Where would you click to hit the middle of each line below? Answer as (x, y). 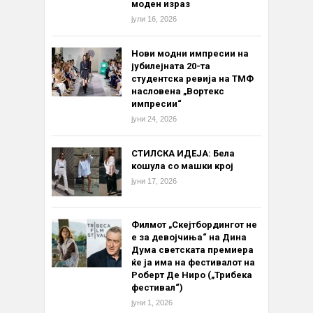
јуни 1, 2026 (152, 303)
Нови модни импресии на (190, 54)
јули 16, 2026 (154, 19)
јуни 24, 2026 (154, 119)
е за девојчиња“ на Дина (189, 238)
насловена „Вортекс (178, 92)
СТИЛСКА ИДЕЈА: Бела (183, 154)
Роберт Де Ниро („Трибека (192, 275)
